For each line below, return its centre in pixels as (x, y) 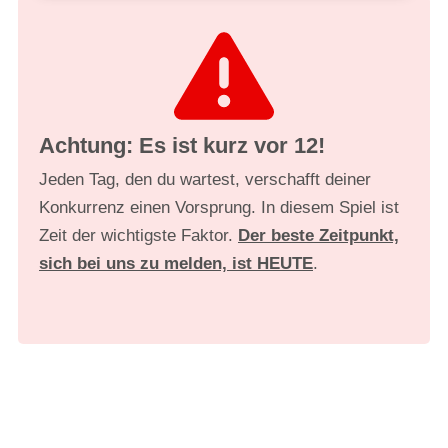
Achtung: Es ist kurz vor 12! (182, 145)
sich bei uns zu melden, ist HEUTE (176, 263)
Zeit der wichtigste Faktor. (138, 235)
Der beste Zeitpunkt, (318, 235)
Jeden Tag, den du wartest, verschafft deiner (205, 179)
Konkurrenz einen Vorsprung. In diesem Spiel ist (219, 207)
